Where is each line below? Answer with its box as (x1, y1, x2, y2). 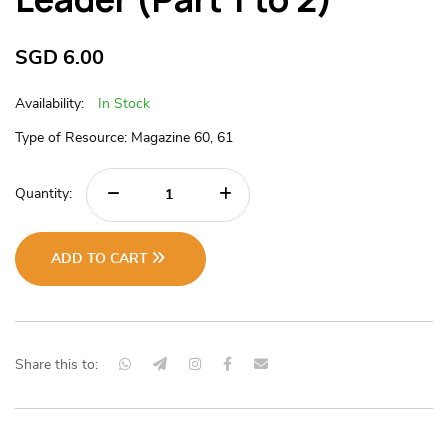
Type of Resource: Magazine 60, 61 (15, 130, 233, 145)
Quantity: (15, 187, 72, 202)
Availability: (15, 96, 88, 111)
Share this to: (15, 357, 98, 372)
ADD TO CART (51, 251, 152, 266)
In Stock (98, 96, 150, 111)
